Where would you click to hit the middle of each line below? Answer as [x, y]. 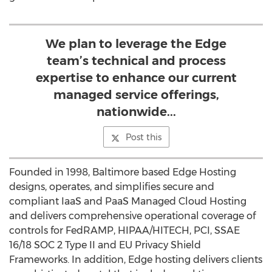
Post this [143, 137]
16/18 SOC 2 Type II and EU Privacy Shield [105, 245]
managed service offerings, [136, 95]
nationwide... [136, 112]
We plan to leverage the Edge [136, 44]
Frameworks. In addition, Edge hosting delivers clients [136, 260]
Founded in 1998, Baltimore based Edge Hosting [123, 172]
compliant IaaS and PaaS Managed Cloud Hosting [128, 201]
